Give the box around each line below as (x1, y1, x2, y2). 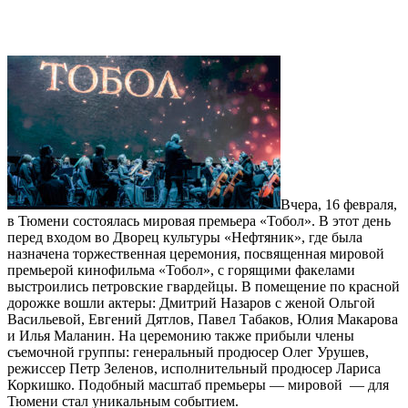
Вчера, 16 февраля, (280, 197, 397, 213)
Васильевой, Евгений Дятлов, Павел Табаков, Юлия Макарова (7, 311, 398, 328)
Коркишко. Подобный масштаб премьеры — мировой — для (7, 377, 389, 393)
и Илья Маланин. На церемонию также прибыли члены (7, 328, 354, 344)
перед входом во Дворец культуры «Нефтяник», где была (7, 229, 362, 246)
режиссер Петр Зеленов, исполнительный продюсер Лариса (7, 361, 381, 377)
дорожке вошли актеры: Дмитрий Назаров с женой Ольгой (7, 295, 375, 311)
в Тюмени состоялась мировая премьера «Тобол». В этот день (7, 213, 391, 229)
